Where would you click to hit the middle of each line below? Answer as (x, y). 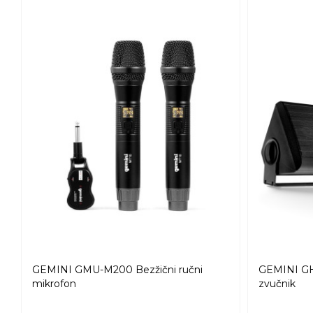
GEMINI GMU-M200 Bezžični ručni (117, 270)
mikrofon (54, 284)
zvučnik (277, 284)
